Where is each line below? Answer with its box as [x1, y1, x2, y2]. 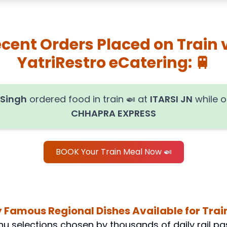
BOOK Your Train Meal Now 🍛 [55, 146, 172, 158]
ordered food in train [26, 93, 124, 105]
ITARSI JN [149, 93, 193, 105]
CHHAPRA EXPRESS [71, 107, 156, 120]
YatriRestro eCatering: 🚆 [17, 52, 210, 73]
